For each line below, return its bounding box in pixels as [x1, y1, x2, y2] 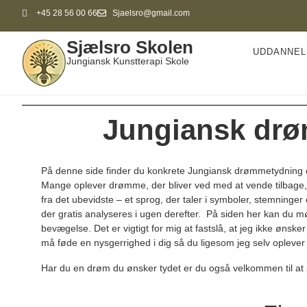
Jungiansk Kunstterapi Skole [66, 56, 189, 67]
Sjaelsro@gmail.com [112, 8, 190, 18]
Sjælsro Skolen [66, 37, 193, 58]
